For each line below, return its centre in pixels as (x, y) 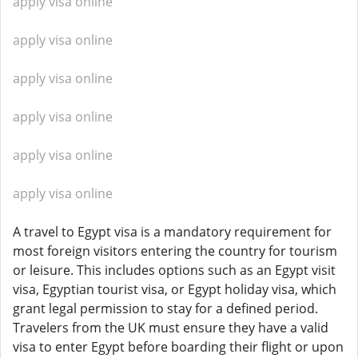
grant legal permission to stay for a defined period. (165, 308)
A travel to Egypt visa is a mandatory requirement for (172, 232)
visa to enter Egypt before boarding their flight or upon (178, 347)
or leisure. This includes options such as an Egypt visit (174, 270)
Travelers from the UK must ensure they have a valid (171, 328)
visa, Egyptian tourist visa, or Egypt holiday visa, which (175, 289)
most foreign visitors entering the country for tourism (175, 251)
